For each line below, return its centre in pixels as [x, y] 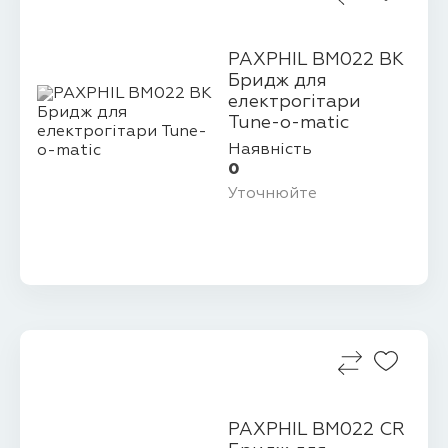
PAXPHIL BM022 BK [315, 60]
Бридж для [277, 81]
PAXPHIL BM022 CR [316, 430]
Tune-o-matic [288, 123]
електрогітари [294, 102]
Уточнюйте [272, 194]
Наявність [269, 149]
